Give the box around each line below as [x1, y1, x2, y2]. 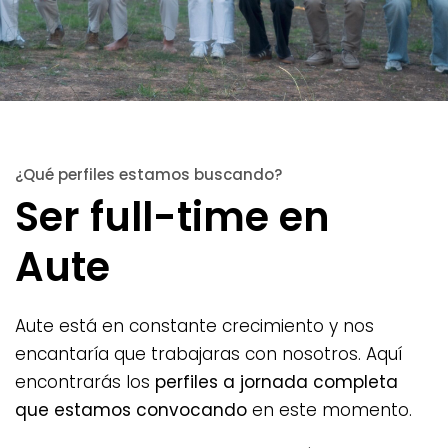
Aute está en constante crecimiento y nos [15, 314, 374, 339]
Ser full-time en [15, 189, 330, 246]
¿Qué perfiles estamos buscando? [15, 164, 282, 186]
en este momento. [247, 398, 412, 423]
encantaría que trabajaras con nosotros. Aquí [15, 342, 402, 367]
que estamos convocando [15, 398, 247, 423]
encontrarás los [15, 370, 155, 395]
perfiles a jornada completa [155, 370, 398, 395]
